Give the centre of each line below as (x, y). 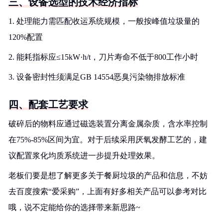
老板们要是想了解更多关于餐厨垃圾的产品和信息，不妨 (108, 175)
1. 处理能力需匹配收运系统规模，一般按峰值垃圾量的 (104, 21)
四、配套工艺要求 (48, 105)
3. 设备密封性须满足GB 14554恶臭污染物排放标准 (97, 77)
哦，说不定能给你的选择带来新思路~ (74, 207)
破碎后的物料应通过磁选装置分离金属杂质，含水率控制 (108, 124)
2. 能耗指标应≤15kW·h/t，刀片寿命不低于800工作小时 (103, 57)
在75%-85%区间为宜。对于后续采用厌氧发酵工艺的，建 (108, 140)
